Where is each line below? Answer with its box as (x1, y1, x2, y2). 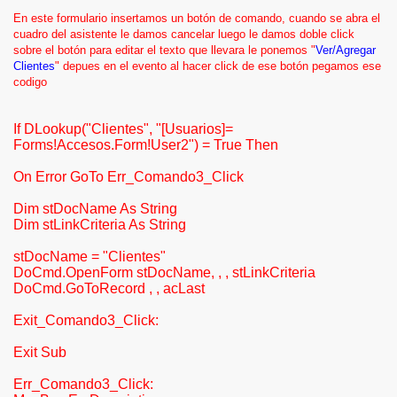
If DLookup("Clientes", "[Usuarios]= (13, 121, 233, 136)
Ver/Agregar (315, 43, 376, 57)
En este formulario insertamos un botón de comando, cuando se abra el (13, 12, 380, 25)
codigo (13, 75, 47, 89)
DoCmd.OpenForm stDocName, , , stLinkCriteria (13, 265, 315, 280)
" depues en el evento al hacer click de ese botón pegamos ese (55, 59, 381, 73)
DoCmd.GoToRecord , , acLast (13, 281, 205, 296)
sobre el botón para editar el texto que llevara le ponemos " (13, 43, 315, 57)
